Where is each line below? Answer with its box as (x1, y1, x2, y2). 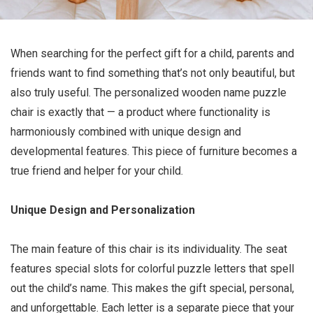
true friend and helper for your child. (10, 164, 183, 177)
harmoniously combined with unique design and (10, 125, 241, 138)
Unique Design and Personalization (10, 203, 195, 217)
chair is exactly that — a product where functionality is (10, 105, 270, 119)
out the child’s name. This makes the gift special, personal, (10, 282, 294, 295)
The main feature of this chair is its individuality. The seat (10, 242, 287, 256)
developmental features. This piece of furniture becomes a (10, 145, 297, 158)
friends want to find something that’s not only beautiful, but (10, 66, 295, 80)
